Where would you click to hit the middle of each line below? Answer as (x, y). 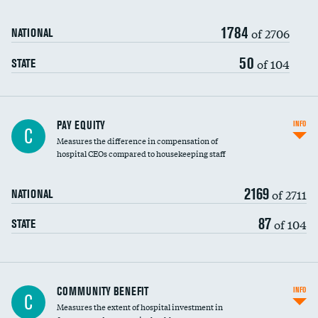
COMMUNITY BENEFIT (103, 291)
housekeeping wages (49, 299)
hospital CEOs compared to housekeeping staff (141, 153)
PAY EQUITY (81, 125)
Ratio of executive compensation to (76, 286)
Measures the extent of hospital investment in (140, 307)
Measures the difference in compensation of (137, 141)
